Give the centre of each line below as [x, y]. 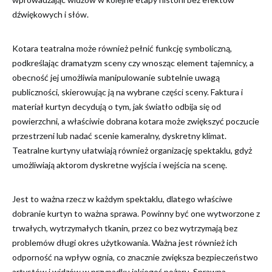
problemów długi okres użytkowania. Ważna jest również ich [125, 243]
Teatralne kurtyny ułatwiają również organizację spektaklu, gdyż [132, 150]
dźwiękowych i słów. [50, 14]
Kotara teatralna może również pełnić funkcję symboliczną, [122, 48]
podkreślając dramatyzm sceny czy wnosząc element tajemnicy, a [133, 63]
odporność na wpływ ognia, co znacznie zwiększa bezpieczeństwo [135, 257]
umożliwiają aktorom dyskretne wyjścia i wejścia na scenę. [120, 165]
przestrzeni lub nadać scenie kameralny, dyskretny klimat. [119, 136]
